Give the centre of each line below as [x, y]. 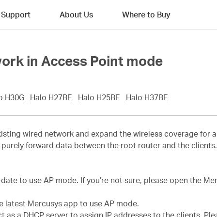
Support [16, 14]
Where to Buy [146, 14]
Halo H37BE [147, 97]
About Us [76, 14]
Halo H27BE [51, 97]
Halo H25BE [99, 97]
